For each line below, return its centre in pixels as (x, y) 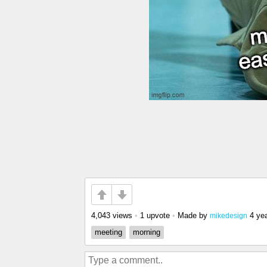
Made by (194, 215)
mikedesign (229, 215)
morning (147, 232)
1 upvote (155, 215)
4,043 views (112, 215)
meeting (108, 232)
